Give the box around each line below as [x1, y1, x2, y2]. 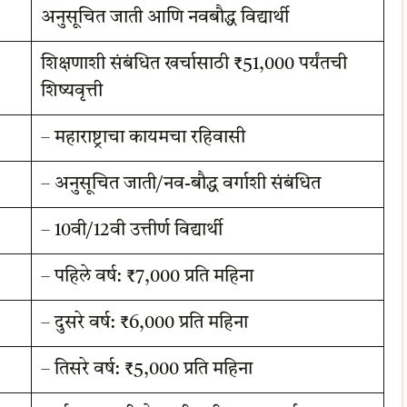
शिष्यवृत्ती [40, 82, 103, 101]
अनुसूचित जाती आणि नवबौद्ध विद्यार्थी [40, 8, 289, 27]
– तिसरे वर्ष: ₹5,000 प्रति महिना [40, 360, 253, 379]
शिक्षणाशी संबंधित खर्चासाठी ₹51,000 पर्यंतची [40, 55, 347, 74]
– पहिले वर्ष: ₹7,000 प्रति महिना [40, 267, 253, 286]
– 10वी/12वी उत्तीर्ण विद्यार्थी [40, 221, 223, 240]
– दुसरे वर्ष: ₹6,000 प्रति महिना [40, 313, 248, 333]
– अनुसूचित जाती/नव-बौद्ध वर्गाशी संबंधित [40, 174, 321, 194]
